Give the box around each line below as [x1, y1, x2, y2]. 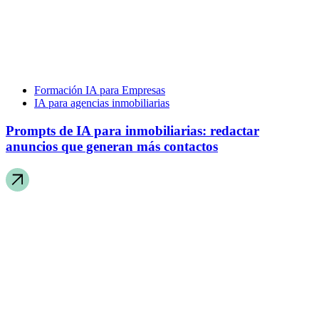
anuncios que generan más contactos [6, 138, 218, 154]
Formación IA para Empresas [34, 84, 165, 97]
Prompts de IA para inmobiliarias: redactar [6, 122, 259, 138]
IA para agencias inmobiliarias [34, 97, 169, 110]
